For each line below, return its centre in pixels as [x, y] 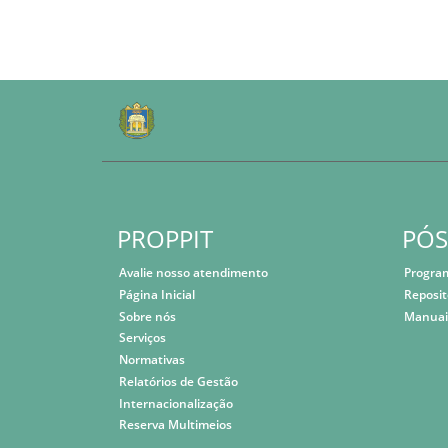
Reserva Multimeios [176, 425]
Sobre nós [148, 316]
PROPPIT [165, 238]
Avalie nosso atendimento [194, 273]
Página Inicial [157, 294]
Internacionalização [176, 403]
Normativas [152, 360]
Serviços [143, 338]
